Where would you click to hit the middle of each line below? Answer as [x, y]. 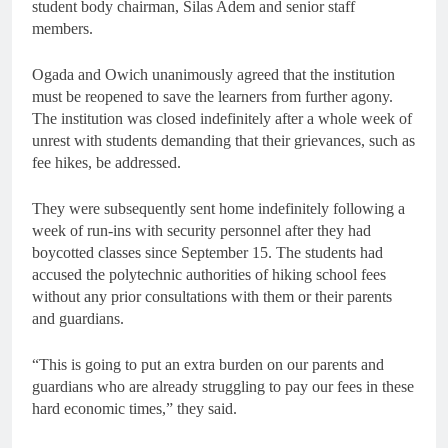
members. [62, 28]
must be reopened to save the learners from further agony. [212, 96]
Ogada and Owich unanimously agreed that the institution [213, 74]
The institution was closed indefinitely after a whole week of [222, 118]
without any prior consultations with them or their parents [212, 296]
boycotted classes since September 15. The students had [207, 252]
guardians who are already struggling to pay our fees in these [223, 386]
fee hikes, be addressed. [106, 162]
